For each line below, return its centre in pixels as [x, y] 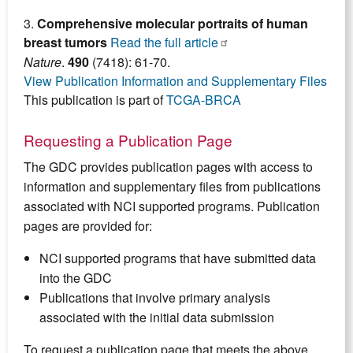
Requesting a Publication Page [128, 140]
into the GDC [76, 278]
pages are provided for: [88, 226]
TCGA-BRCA [204, 100]
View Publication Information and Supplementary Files [175, 81]
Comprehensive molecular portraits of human [173, 24]
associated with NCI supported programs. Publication [172, 206]
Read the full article [164, 43]
